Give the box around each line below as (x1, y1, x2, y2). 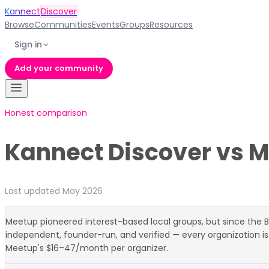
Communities (34, 19, 92, 31)
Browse (5, 19, 34, 31)
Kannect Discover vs (5, 136, 249, 168)
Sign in (14, 38, 42, 50)
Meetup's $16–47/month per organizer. (5, 242, 168, 255)
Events (92, 19, 119, 31)
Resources (150, 19, 193, 31)
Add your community (14, 62, 103, 74)
